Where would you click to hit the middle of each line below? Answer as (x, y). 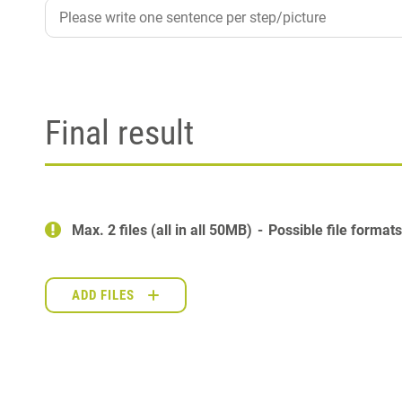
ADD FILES (103, 295)
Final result (119, 132)
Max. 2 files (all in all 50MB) (164, 230)
